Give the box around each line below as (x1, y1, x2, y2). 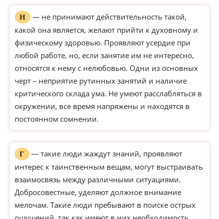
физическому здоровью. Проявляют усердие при (15, 38, 191, 47)
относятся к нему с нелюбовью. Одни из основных (15, 63, 198, 73)
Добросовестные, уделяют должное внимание (15, 187, 181, 197)
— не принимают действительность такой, (30, 12, 187, 22)
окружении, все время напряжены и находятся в (15, 101, 190, 111)
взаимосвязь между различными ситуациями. (15, 175, 181, 184)
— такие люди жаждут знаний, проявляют (29, 149, 182, 158)
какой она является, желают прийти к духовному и (15, 25, 198, 35)
